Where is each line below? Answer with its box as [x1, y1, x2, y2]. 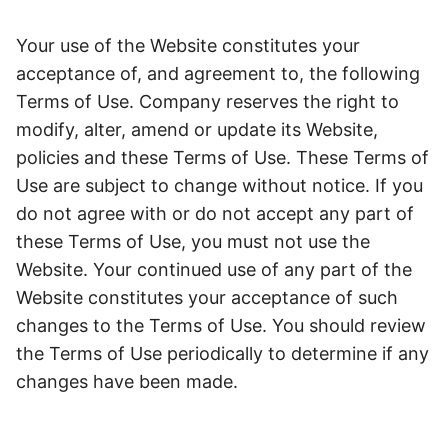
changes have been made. [16, 371, 243, 392]
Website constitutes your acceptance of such [16, 287, 398, 308]
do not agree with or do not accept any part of [16, 203, 414, 224]
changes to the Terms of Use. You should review [16, 315, 426, 336]
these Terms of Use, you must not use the [16, 231, 370, 252]
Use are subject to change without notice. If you [16, 175, 423, 196]
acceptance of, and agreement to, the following [16, 63, 420, 84]
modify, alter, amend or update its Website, [16, 119, 378, 140]
